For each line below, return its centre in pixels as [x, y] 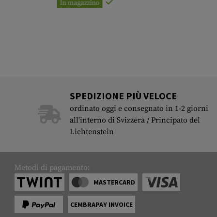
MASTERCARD [115, 182]
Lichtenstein [92, 132]
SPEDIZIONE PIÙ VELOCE [123, 96]
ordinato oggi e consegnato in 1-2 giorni [139, 109]
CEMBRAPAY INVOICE [102, 205]
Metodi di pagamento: [52, 168]
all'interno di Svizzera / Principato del [135, 120]
